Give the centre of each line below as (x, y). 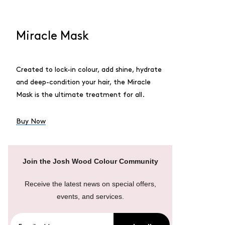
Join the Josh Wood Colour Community (90, 161)
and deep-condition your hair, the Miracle (83, 82)
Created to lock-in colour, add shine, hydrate (89, 70)
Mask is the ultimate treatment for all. (80, 95)
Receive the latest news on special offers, (90, 184)
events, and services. (90, 196)
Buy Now (31, 121)
